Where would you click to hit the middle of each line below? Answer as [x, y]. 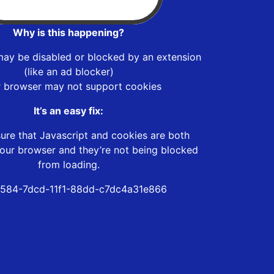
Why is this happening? [68, 32]
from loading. [68, 164]
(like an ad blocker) [68, 71]
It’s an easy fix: [68, 110]
